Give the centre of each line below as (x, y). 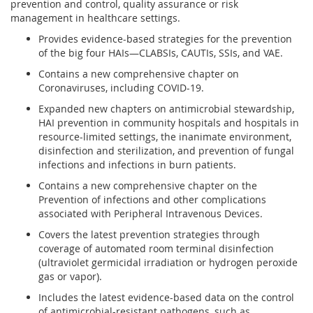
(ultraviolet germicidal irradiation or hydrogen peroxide (168, 262)
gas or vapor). (70, 276)
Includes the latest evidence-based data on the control (166, 297)
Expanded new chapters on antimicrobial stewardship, (166, 109)
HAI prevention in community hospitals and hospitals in (169, 123)
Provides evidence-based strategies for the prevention (165, 39)
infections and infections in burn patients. (137, 165)
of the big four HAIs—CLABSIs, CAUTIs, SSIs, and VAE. (161, 53)
